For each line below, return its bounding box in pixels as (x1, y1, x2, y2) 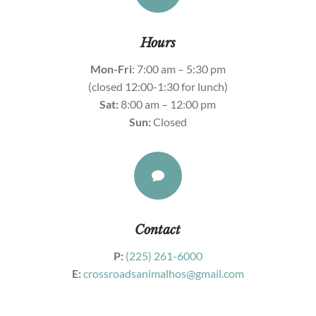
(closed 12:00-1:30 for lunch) (87, 80, 228, 94)
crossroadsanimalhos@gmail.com (83, 267, 244, 281)
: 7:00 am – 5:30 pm (131, 62, 226, 76)
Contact (135, 222, 181, 238)
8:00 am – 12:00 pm (119, 97, 217, 111)
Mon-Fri (90, 62, 132, 76)
